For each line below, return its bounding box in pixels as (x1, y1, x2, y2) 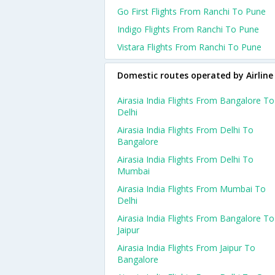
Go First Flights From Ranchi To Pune (117, 6, 266, 17)
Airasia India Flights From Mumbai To (117, 183, 266, 195)
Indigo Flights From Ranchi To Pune (117, 23, 259, 35)
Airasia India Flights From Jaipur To (117, 242, 255, 254)
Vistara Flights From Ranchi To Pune (117, 41, 261, 53)
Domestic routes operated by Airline (117, 69, 273, 81)
